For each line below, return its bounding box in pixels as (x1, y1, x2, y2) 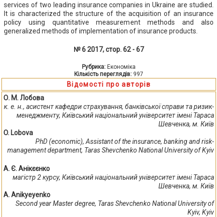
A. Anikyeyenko (3, 190, 50, 199)
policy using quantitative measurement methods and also (4, 18, 214, 26)
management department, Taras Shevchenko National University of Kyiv (7, 146, 214, 154)
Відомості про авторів (66, 80, 151, 88)
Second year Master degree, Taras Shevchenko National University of (15, 199, 214, 207)
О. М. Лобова (3, 93, 44, 102)
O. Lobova (3, 128, 33, 137)
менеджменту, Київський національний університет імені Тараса (16, 111, 214, 119)
